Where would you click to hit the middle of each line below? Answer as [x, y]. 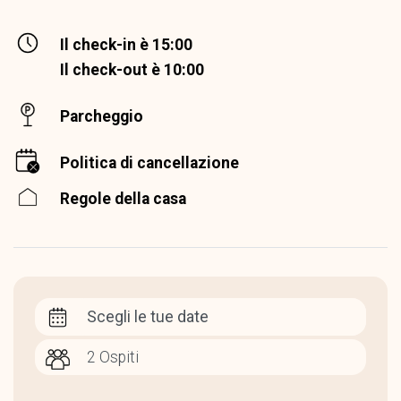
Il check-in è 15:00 [126, 45]
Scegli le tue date [148, 317]
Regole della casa [123, 199]
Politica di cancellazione [149, 163]
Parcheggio [102, 117]
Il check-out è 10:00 [132, 70]
